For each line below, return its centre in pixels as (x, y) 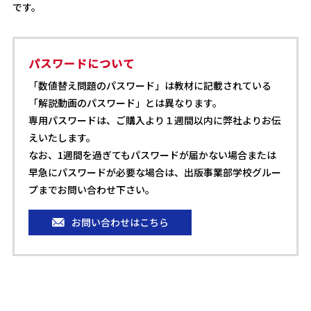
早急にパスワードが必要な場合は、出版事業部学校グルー (154, 172)
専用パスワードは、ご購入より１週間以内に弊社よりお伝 (154, 120)
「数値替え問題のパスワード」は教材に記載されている (150, 85)
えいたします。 (62, 137)
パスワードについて (81, 63)
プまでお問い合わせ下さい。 (91, 190)
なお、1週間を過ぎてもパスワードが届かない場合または (152, 155)
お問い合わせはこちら (120, 222)
